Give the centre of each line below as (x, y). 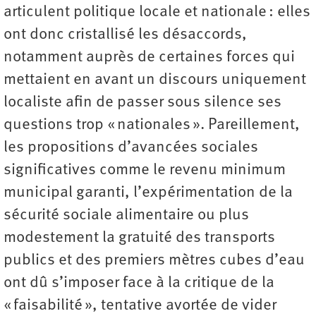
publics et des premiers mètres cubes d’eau (154, 261)
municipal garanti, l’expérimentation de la (148, 193)
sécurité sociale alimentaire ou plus (126, 215)
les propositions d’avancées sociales (131, 148)
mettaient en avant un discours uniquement (155, 80)
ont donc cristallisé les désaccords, (125, 35)
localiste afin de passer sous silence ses (142, 103)
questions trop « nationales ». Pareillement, (152, 125)
